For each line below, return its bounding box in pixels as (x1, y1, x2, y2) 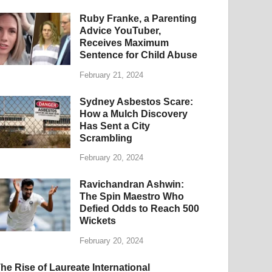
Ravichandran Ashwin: (80, 179, 185, 190)
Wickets (80, 216, 117, 226)
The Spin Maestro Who (80, 191, 185, 202)
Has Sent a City (80, 120, 151, 131)
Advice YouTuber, (80, 25, 161, 36)
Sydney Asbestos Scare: (80, 96, 194, 107)
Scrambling (80, 132, 133, 143)
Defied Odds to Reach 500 (80, 203, 200, 214)
